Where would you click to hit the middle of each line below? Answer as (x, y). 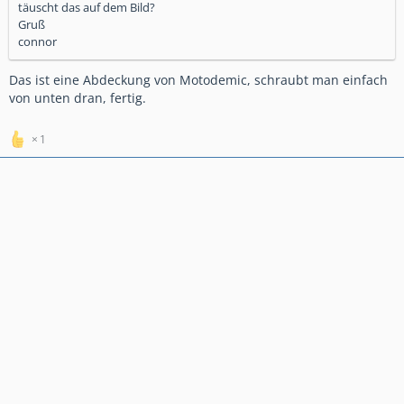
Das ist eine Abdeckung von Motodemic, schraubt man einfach (198, 80)
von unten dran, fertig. (78, 98)
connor (37, 41)
